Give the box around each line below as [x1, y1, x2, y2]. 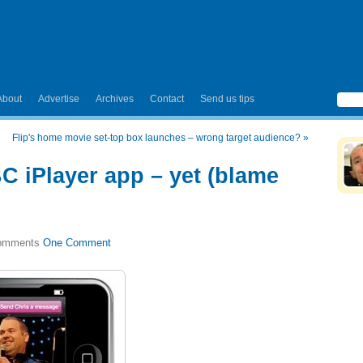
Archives [96, 93, 134, 105]
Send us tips [200, 93, 254, 105]
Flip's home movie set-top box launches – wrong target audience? [12, 132, 301, 143]
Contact [150, 93, 184, 105]
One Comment [43, 237, 111, 249]
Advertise [38, 93, 79, 105]
